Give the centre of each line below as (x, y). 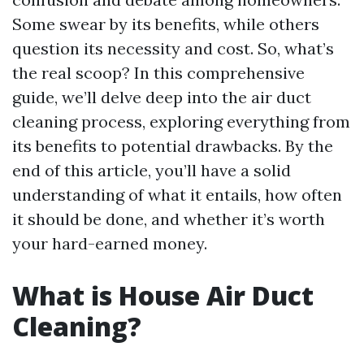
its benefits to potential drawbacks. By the (173, 146)
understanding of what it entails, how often (177, 195)
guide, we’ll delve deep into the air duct (162, 97)
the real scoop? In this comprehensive (158, 73)
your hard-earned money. (110, 243)
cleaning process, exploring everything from (181, 121)
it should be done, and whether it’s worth (169, 219)
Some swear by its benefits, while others (166, 24)
